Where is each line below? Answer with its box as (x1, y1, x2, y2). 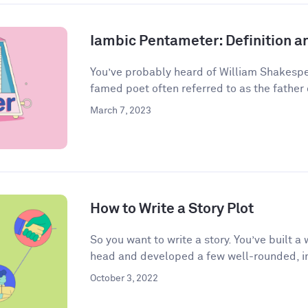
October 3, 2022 (89, 274, 158, 284)
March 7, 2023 (89, 106, 151, 116)
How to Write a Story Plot (89, 202, 254, 217)
